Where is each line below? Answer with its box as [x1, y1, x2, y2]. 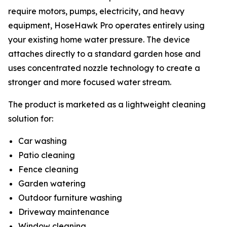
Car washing [18, 135, 69, 146]
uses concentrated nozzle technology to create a [8, 62, 200, 73]
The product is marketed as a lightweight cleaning [8, 99, 206, 109]
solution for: [8, 113, 53, 124]
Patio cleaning [18, 149, 77, 160]
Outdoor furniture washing [18, 192, 124, 203]
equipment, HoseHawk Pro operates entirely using [8, 20, 205, 30]
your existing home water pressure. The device [8, 34, 190, 45]
